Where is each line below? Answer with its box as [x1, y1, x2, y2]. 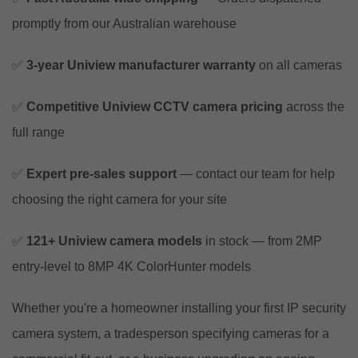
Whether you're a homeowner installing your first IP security [12, 300, 346, 315]
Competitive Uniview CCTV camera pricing [26, 99, 283, 113]
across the [283, 99, 344, 113]
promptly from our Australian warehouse [12, 16, 237, 30]
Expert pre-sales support [26, 166, 177, 181]
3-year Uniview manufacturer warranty [26, 58, 256, 72]
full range [12, 125, 65, 139]
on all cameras [256, 58, 342, 72]
